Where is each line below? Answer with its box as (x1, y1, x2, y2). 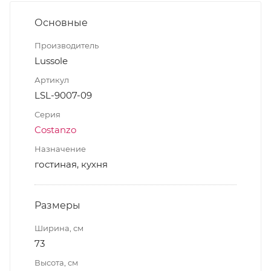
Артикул (34, 74, 69, 85)
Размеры (34, 199, 80, 211)
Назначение (34, 143, 86, 154)
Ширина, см (34, 223, 83, 233)
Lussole (34, 54, 68, 67)
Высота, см (34, 257, 78, 267)
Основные (34, 16, 88, 28)
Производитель (34, 40, 99, 50)
